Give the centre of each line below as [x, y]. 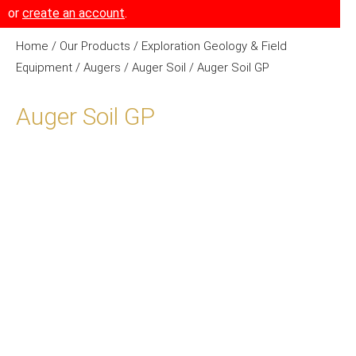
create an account [74, 13]
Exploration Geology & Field [214, 46]
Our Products [95, 46]
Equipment [44, 68]
